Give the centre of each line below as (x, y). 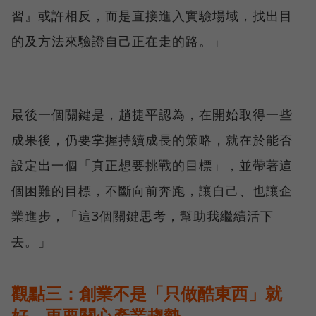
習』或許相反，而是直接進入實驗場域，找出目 (152, 16)
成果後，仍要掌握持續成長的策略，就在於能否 (152, 140)
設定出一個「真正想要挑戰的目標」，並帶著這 (152, 165)
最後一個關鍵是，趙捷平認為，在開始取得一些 (152, 115)
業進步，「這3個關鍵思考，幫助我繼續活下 (142, 216)
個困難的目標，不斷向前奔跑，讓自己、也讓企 (152, 191)
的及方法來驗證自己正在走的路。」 (119, 41)
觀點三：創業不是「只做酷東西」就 (147, 293)
